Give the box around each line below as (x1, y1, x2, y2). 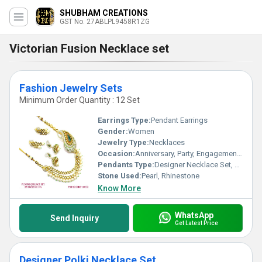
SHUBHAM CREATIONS (60, 8, 148, 18)
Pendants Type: (98, 160, 154, 169)
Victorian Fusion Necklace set (9, 42, 169, 56)
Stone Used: (98, 171, 142, 180)
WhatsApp (174, 210, 213, 220)
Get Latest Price (174, 219, 218, 226)
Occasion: (98, 149, 135, 158)
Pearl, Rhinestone (142, 171, 199, 180)
